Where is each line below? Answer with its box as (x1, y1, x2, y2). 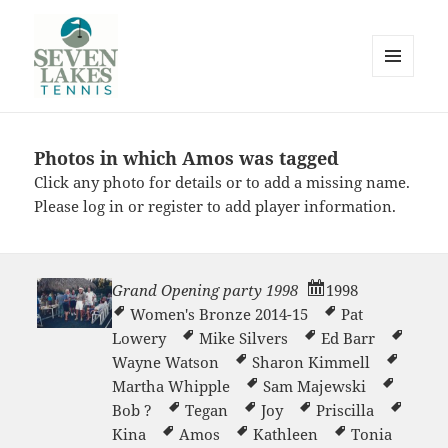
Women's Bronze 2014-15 (129, 303, 308, 324)
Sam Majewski (262, 375, 366, 396)
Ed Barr (320, 327, 375, 348)
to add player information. (203, 196, 397, 217)
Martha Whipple (111, 375, 230, 396)
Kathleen (252, 423, 318, 444)
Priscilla (315, 399, 374, 420)
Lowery (111, 327, 166, 348)
